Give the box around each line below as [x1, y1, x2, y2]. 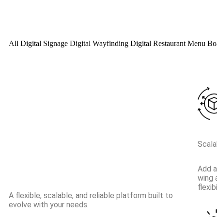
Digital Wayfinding [70, 39, 130, 47]
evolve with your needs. [9, 200, 89, 209]
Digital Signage [20, 39, 70, 47]
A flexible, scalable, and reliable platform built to [9, 190, 173, 200]
